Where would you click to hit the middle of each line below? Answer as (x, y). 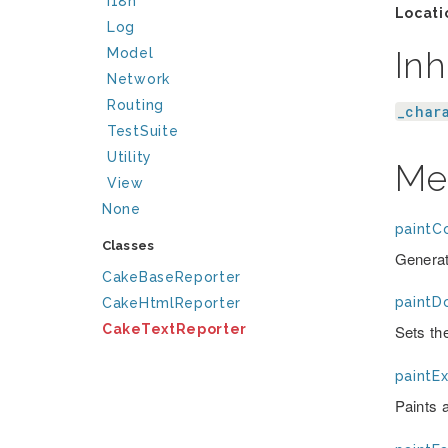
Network (138, 79)
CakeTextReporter (175, 329)
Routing (135, 105)
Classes (128, 245)
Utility (129, 157)
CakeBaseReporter (172, 277)
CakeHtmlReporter (172, 303)
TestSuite (143, 131)
